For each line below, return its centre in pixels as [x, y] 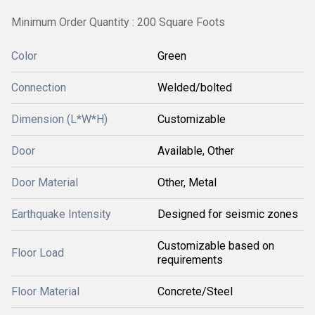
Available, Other [196, 151]
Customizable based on [216, 246]
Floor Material [45, 291]
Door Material [45, 182]
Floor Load [38, 253]
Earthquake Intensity [61, 214]
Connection [39, 88]
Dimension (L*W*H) [59, 119]
